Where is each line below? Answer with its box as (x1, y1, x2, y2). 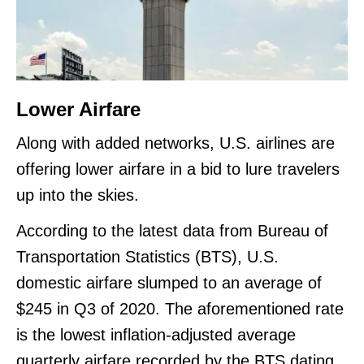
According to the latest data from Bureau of (16, 221, 328, 240)
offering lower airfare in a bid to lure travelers (16, 159, 340, 178)
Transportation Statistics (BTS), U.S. (16, 247, 279, 266)
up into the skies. (16, 185, 144, 204)
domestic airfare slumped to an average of (16, 273, 322, 292)
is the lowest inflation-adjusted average (16, 325, 296, 344)
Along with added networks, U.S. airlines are (16, 133, 335, 152)
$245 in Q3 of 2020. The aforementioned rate (16, 299, 344, 318)
